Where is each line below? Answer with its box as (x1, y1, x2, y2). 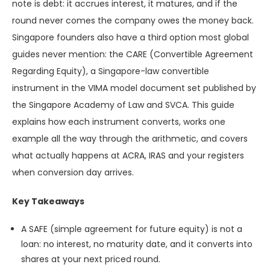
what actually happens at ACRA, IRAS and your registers (12, 149, 244, 162)
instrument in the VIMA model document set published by (12, 82, 256, 95)
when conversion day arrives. (12, 166, 134, 179)
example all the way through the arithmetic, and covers (12, 133, 248, 145)
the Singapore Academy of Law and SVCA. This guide (12, 99, 234, 111)
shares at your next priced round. (21, 253, 160, 266)
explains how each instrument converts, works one (12, 116, 225, 128)
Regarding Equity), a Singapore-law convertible (12, 65, 209, 78)
